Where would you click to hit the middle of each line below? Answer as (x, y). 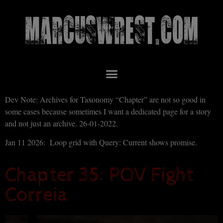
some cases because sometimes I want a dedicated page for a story (108, 111)
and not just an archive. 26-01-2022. (63, 123)
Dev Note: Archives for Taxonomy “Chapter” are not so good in (105, 99)
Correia (36, 195)
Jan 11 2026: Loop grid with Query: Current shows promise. (101, 142)
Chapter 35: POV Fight (99, 175)
